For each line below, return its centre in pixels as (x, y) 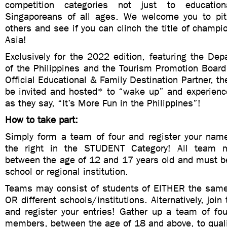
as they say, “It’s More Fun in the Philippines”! (103, 103)
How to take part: (42, 120)
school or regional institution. (67, 172)
